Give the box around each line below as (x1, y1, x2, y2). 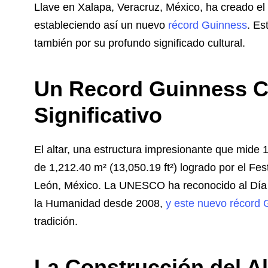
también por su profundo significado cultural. (34, 37, 245, 50)
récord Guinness (168, 19, 247, 32)
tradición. (34, 215, 78, 228)
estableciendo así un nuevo (34, 19, 168, 32)
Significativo (34, 103, 162, 128)
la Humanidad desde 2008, (34, 197, 166, 210)
